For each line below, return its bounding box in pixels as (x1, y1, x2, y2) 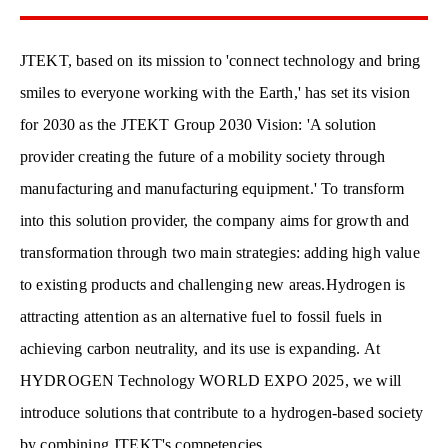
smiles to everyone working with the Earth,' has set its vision (20, 84, 410, 102)
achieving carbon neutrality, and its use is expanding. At (20, 340, 381, 358)
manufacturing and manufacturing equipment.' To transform (20, 180, 404, 198)
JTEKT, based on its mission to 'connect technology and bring (20, 52, 421, 70)
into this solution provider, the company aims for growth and (20, 212, 410, 230)
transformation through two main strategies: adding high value (20, 244, 420, 262)
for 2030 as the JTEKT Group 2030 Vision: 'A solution (20, 116, 377, 134)
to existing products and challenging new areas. (20, 276, 326, 294)
